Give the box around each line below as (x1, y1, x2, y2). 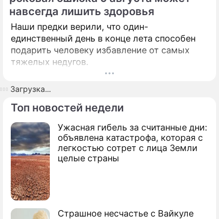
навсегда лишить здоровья (9, 5, 154, 18)
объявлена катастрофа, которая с (58, 132, 203, 143)
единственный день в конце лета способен (11, 33, 196, 44)
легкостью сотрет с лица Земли (58, 143, 197, 153)
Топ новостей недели (11, 101, 124, 114)
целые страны (58, 153, 119, 163)
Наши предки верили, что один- (11, 22, 148, 32)
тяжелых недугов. (11, 57, 88, 67)
